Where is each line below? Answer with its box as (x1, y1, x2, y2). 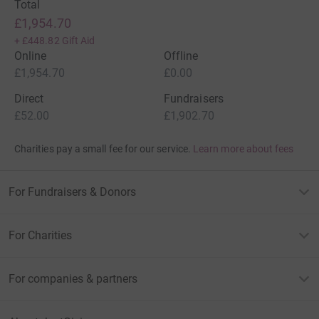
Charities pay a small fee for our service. (14, 142, 191, 155)
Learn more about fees (193, 142, 294, 155)
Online (14, 48, 47, 63)
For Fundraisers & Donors (9, 184, 136, 199)
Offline (164, 48, 199, 63)
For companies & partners (9, 271, 137, 286)
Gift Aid (61, 34, 95, 46)
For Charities (9, 228, 72, 242)
